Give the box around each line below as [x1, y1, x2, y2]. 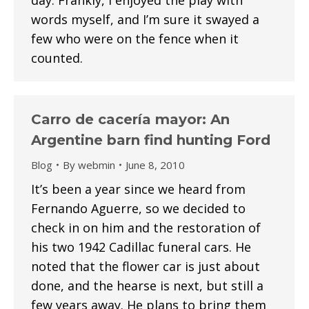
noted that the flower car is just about [31, 258, 260, 275]
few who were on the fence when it [31, 30, 239, 47]
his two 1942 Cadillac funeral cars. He [31, 239, 251, 255]
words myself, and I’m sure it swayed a [31, 11, 259, 28]
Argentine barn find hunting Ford [31, 132, 270, 148]
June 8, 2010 [126, 158, 185, 172]
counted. [31, 50, 83, 66]
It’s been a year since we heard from [31, 181, 246, 197]
